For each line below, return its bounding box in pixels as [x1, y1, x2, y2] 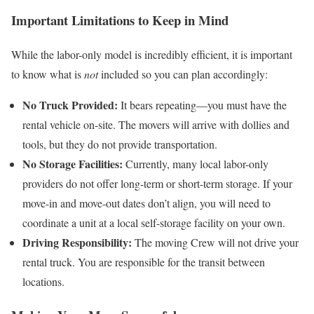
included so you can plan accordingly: [98, 66, 268, 81]
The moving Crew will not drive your [132, 234, 299, 250]
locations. [22, 273, 64, 289]
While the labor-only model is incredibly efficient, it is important [11, 46, 292, 62]
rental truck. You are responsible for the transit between [22, 254, 265, 269]
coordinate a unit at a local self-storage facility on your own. [22, 214, 285, 230]
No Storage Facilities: [22, 155, 123, 172]
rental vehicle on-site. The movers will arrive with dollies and [22, 116, 289, 132]
